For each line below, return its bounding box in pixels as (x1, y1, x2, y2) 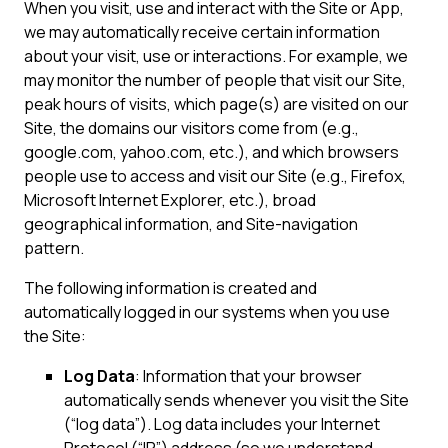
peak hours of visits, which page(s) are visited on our (24, 93, 409, 115)
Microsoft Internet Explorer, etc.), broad (24, 189, 316, 211)
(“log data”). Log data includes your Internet (64, 413, 380, 435)
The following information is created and (24, 277, 317, 299)
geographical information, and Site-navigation (24, 213, 358, 235)
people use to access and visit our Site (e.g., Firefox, (24, 165, 406, 187)
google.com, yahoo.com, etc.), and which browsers (24, 141, 399, 163)
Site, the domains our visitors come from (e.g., (24, 117, 359, 139)
